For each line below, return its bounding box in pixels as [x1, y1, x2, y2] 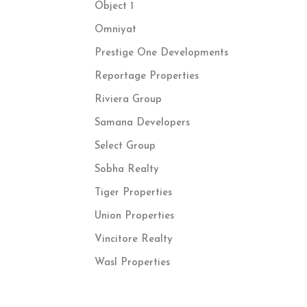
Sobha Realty [94, 164, 159, 175]
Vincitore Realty [94, 234, 173, 245]
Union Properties [94, 211, 174, 221]
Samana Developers [94, 118, 190, 128]
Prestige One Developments [94, 48, 228, 58]
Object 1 [94, 1, 134, 12]
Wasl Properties [94, 258, 170, 268]
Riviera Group [94, 95, 162, 105]
